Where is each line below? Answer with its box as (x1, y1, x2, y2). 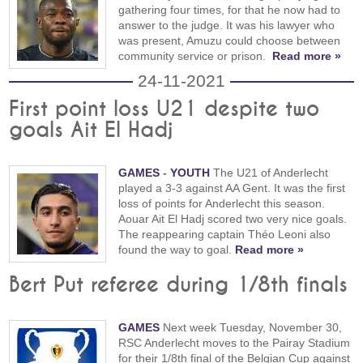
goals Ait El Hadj (9, 120, 174, 142)
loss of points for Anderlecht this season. (118, 197, 326, 211)
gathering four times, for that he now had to (118, 2, 341, 16)
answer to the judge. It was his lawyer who (118, 18, 335, 32)
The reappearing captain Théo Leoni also (118, 228, 331, 241)
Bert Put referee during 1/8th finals (9, 275, 348, 297)
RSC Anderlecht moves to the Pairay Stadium (118, 336, 351, 350)
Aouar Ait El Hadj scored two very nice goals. (118, 212, 348, 226)
